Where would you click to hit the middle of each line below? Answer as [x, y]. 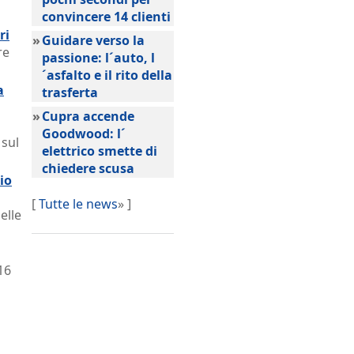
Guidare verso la [93, 40]
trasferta [70, 92]
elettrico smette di [100, 151]
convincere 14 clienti [106, 17]
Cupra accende [88, 116]
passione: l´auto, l [98, 58]
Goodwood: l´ [84, 134]
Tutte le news [78, 204]
